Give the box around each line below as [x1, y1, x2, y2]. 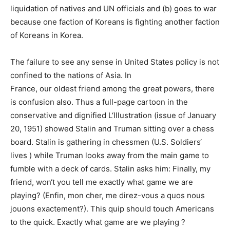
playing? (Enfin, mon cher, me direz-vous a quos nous [10, 190, 205, 200]
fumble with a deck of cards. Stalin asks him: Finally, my [10, 164, 210, 174]
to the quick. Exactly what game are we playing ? [10, 217, 185, 227]
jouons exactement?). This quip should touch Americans [10, 204, 214, 214]
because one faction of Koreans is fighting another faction [10, 17, 220, 27]
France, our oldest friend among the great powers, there [10, 84, 215, 93]
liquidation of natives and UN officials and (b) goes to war [10, 4, 217, 13]
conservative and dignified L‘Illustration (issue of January [10, 110, 216, 120]
